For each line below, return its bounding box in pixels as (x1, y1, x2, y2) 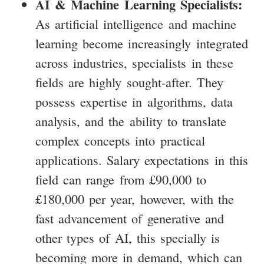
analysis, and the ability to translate (35, 112, 227, 130)
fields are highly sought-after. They (35, 73, 223, 91)
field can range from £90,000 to (35, 170, 207, 189)
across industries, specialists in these (35, 54, 233, 72)
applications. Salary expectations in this (35, 151, 248, 169)
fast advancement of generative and (35, 209, 224, 227)
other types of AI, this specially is (35, 229, 220, 247)
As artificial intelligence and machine (35, 15, 236, 33)
